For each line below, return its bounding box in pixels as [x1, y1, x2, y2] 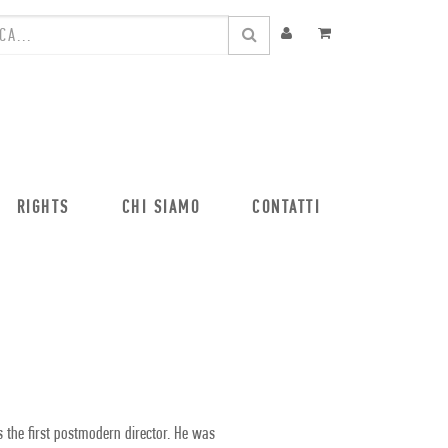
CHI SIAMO [121, 199, 200, 218]
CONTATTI [252, 199, 320, 218]
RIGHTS [16, 199, 70, 218]
